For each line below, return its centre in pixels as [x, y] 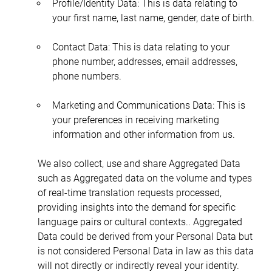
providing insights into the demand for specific [138, 207]
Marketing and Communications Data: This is [150, 105]
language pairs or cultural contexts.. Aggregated [141, 222]
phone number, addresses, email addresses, [146, 61]
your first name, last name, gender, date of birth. [153, 18]
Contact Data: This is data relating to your [142, 47]
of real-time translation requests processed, [131, 192]
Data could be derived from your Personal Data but [146, 236]
